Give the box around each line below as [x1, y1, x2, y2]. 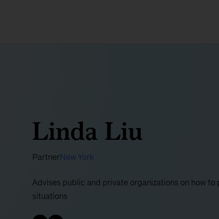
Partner [32, 152, 60, 162]
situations [32, 191, 67, 201]
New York [59, 152, 94, 162]
